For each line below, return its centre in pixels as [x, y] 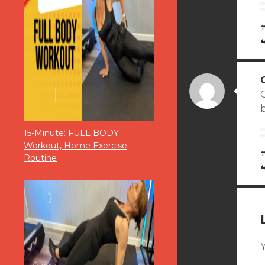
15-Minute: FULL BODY [71, 133]
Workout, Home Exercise [75, 146]
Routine [40, 158]
